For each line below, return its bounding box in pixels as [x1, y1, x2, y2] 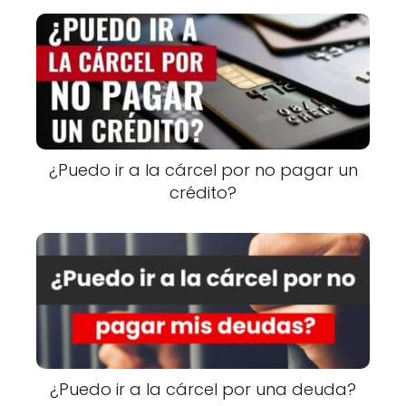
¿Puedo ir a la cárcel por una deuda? [50, 378, 356, 401]
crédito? [169, 181, 237, 205]
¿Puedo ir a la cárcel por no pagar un [48, 159, 358, 182]
